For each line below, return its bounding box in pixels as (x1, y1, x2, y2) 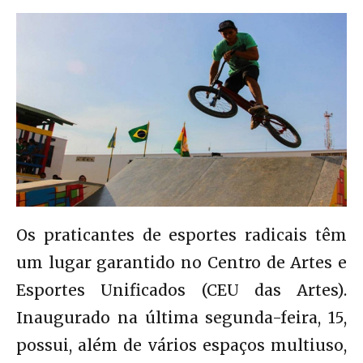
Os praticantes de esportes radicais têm (16, 224, 347, 245)
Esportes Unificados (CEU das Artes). (16, 280, 347, 300)
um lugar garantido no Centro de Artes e (16, 252, 347, 272)
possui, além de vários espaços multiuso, (16, 335, 347, 355)
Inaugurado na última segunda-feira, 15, (16, 307, 347, 327)
